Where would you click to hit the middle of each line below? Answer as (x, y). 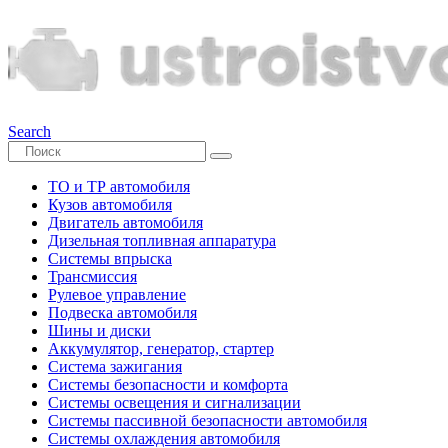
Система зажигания (115, 366)
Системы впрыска (110, 258)
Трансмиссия (92, 276)
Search (29, 131)
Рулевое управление (117, 294)
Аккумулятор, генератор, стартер (161, 348)
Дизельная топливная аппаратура (162, 240)
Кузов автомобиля (110, 204)
